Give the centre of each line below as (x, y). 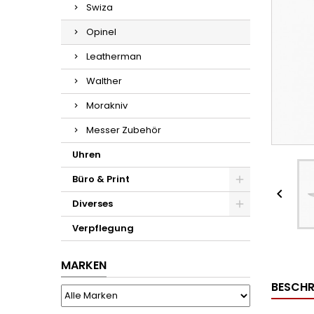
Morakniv (107, 105)
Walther (104, 81)
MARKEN (84, 265)
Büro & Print (101, 179)
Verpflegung (103, 228)
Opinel (101, 32)
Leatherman (114, 56)
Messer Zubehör (124, 130)
